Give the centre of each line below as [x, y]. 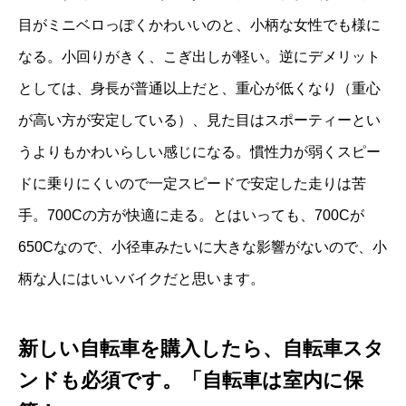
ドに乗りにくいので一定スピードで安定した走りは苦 [192, 184]
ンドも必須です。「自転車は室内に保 [191, 380]
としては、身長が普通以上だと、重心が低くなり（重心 [199, 89]
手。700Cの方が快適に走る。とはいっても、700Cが [191, 216]
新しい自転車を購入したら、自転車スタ [201, 348]
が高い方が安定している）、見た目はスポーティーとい [199, 121]
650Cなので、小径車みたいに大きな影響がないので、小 [203, 247]
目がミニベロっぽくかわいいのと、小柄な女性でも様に [199, 25]
